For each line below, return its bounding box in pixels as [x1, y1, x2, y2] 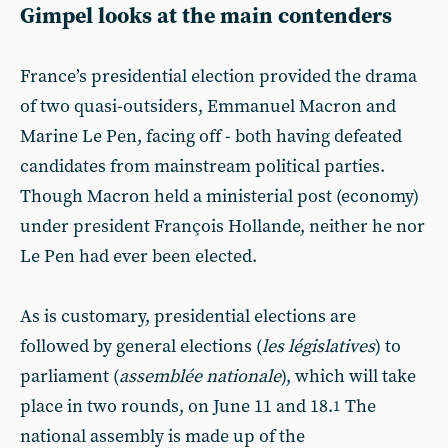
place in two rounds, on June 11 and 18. [20, 395, 333, 418]
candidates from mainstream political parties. [20, 155, 385, 178]
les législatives [262, 335, 375, 358]
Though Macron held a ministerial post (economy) [20, 185, 419, 208]
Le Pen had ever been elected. [20, 245, 257, 268]
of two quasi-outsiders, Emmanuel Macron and [20, 95, 396, 118]
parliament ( [20, 365, 119, 388]
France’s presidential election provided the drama [20, 65, 417, 88]
